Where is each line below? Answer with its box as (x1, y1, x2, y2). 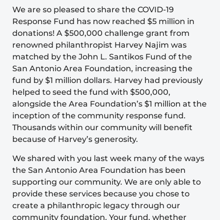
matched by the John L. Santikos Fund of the (12, 52, 192, 62)
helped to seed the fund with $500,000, (12, 87, 170, 97)
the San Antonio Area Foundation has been (12, 165, 186, 175)
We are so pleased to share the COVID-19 (12, 5, 174, 15)
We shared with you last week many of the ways (12, 153, 204, 163)
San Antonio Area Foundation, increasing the (12, 64, 192, 74)
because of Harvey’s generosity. (12, 135, 138, 144)
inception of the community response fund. (12, 111, 186, 121)
